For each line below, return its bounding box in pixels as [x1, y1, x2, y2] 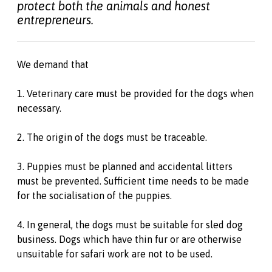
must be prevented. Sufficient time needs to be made [17, 175, 249, 186]
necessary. [17, 103, 61, 114]
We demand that [17, 59, 89, 70]
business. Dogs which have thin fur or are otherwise [17, 234, 242, 245]
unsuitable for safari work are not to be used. [17, 248, 212, 259]
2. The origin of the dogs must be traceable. [17, 132, 207, 143]
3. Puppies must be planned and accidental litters [17, 161, 233, 172]
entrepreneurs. [17, 13, 93, 27]
